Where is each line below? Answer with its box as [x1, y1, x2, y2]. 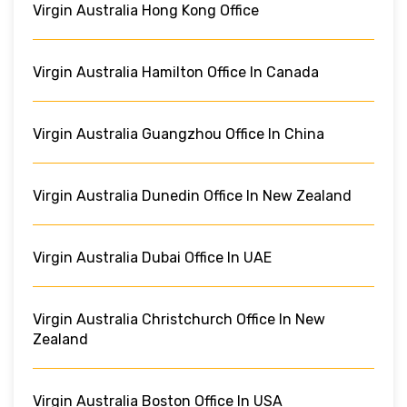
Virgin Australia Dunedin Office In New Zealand [33, 186, 352, 204]
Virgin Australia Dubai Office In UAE [33, 248, 272, 266]
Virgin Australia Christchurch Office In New [33, 310, 325, 328]
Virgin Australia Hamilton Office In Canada [33, 63, 319, 81]
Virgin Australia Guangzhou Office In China [33, 124, 324, 143]
